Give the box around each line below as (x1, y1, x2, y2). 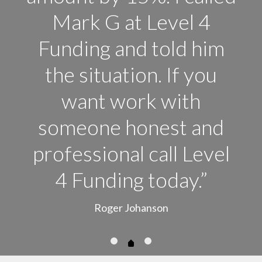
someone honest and (38, 114, 224, 140)
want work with (61, 88, 201, 114)
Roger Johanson (94, 201, 168, 215)
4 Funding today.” (54, 167, 208, 193)
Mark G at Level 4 (51, 9, 211, 35)
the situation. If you (45, 61, 217, 88)
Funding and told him (37, 35, 225, 61)
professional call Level (32, 140, 230, 167)
